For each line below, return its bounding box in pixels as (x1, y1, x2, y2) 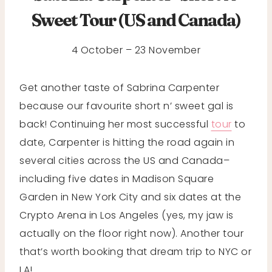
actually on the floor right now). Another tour (19, 226, 243, 240)
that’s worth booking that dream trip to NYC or (19, 244, 251, 259)
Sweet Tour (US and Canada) (32, 9, 240, 30)
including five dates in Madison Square (19, 171, 214, 186)
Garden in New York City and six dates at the (19, 189, 241, 204)
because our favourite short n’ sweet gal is (19, 98, 234, 113)
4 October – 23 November (71, 42, 201, 57)
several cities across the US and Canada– (19, 153, 229, 168)
